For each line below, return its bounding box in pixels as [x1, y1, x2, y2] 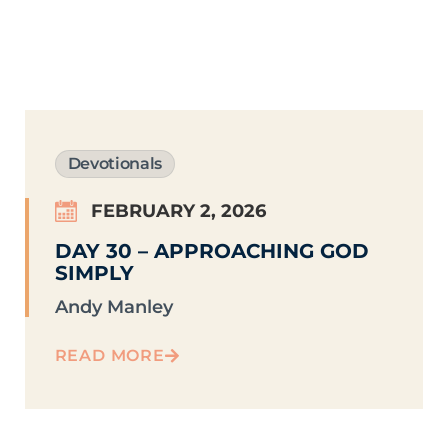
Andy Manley [54, 296, 173, 319]
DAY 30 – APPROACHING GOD [54, 239, 369, 264]
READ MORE [54, 346, 165, 366]
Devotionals [67, 154, 162, 174]
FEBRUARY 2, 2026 [90, 200, 266, 223]
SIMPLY [54, 261, 134, 286]
